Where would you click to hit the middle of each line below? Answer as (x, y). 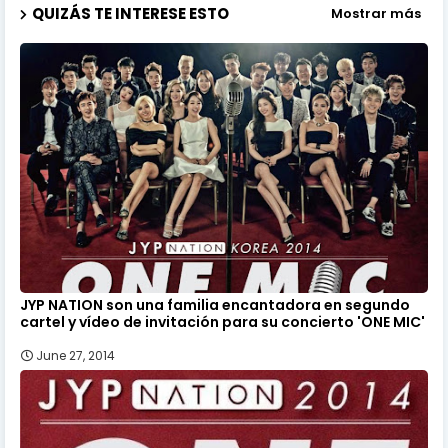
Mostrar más (376, 14)
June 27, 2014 (75, 355)
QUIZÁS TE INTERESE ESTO (130, 13)
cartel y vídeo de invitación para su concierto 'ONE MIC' (222, 321)
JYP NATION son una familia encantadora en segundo (215, 304)
